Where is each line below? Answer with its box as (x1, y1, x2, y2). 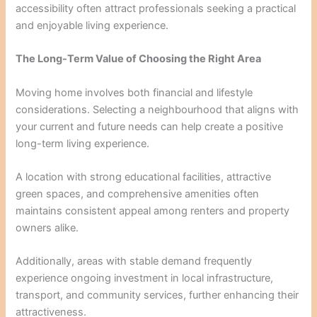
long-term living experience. (16, 137, 150, 150)
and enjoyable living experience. (16, 19, 169, 32)
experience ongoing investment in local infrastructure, (16, 272, 274, 285)
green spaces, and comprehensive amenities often (16, 188, 260, 201)
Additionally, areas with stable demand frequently (16, 255, 253, 268)
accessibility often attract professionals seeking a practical (16, 2, 296, 15)
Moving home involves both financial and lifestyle (16, 86, 253, 99)
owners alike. (16, 221, 79, 235)
